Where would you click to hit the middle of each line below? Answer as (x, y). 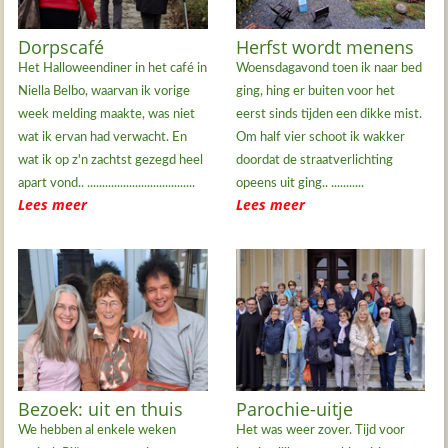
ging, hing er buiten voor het (315, 92)
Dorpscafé (61, 47)
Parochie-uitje (294, 409)
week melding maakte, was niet (107, 115)
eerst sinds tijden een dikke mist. (328, 115)
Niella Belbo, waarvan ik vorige (104, 92)
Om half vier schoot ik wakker (320, 138)
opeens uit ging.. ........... (299, 184)
